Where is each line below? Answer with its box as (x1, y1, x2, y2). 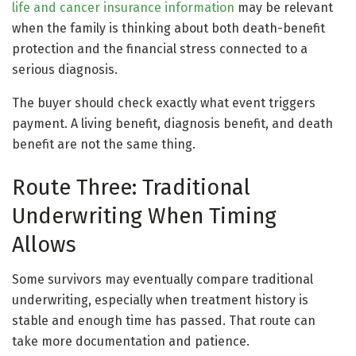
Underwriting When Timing (12, 203, 277, 229)
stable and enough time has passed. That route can (12, 313, 315, 329)
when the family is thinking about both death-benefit (12, 21, 325, 37)
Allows (12, 231, 76, 257)
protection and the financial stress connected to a (12, 41, 308, 57)
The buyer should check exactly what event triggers (12, 95, 315, 111)
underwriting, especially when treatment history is (12, 292, 308, 308)
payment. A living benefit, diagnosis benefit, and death (12, 116, 333, 132)
